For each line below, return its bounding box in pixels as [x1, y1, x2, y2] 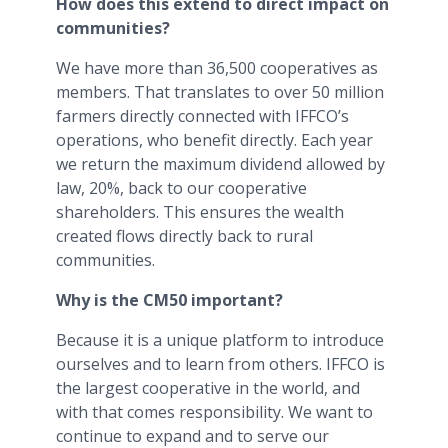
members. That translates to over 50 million [56, 80, 384, 103]
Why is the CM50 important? [56, 288, 283, 311]
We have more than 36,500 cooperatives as [56, 56, 378, 79]
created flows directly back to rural [56, 224, 313, 247]
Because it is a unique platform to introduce [56, 328, 384, 351]
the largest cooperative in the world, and [56, 376, 360, 399]
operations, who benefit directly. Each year [56, 128, 373, 151]
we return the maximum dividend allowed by [56, 152, 385, 175]
